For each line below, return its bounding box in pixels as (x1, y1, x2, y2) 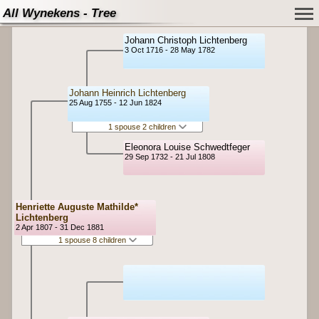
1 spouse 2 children (108, 122, 178, 131)
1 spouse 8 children (58, 236, 128, 245)
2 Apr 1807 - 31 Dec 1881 (15, 223, 104, 231)
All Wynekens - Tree (3, 6, 116, 20)
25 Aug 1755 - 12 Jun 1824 (69, 98, 162, 108)
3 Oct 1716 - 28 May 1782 (125, 46, 215, 54)
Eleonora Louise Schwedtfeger (125, 141, 250, 152)
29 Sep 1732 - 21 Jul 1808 (125, 152, 215, 161)
